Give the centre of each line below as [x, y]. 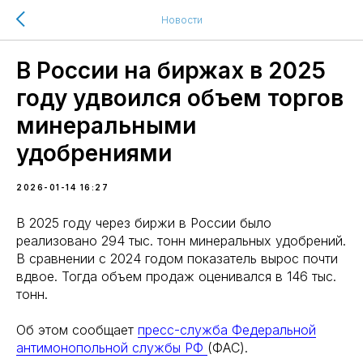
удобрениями [94, 153]
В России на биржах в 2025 [171, 70]
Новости [181, 20]
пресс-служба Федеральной [227, 330]
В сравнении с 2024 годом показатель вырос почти [177, 258]
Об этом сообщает [77, 330]
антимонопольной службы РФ [112, 348]
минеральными [106, 126]
